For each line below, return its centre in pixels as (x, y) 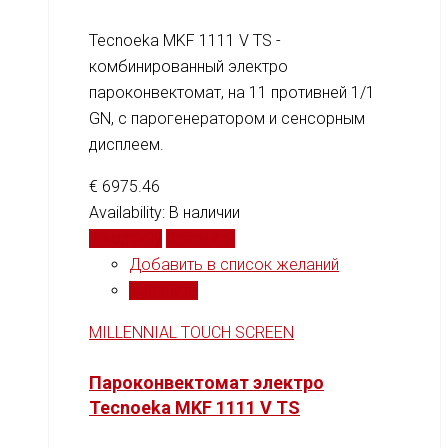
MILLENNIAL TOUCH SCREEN (191, 332)
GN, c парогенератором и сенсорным (227, 118)
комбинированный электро (188, 66)
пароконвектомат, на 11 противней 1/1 (232, 92)
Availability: (129, 212)
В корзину (125, 238)
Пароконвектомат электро (206, 382)
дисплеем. (126, 144)
